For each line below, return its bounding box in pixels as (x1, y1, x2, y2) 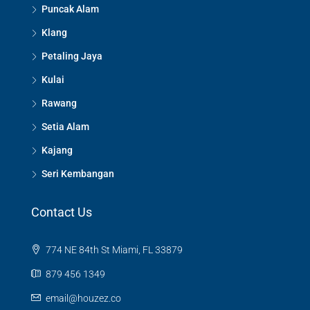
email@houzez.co (46, 293, 121, 304)
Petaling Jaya (42, 51, 102, 62)
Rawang (42, 98, 77, 109)
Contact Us (31, 205, 92, 219)
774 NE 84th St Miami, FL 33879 (44, 244, 183, 255)
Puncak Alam (42, 3, 99, 15)
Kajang (42, 145, 73, 156)
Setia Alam (42, 121, 89, 132)
